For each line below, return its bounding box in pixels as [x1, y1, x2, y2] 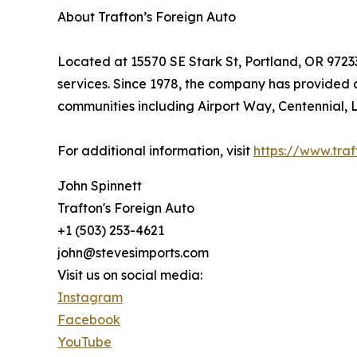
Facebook [57, 312, 120, 328]
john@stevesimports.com [57, 245, 209, 261]
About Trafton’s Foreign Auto [57, 9, 236, 25]
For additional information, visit [57, 143, 253, 159]
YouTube [57, 334, 112, 351]
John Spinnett [57, 178, 142, 194]
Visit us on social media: [57, 267, 202, 284]
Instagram [57, 289, 123, 306]
